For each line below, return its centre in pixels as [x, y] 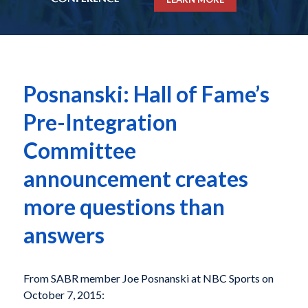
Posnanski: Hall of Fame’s [146, 94]
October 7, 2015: [64, 294]
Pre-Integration [100, 122]
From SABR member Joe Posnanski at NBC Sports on [148, 278]
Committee [79, 151]
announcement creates [135, 179]
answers [64, 235]
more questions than [124, 207]
